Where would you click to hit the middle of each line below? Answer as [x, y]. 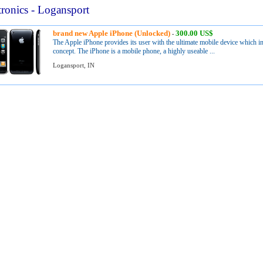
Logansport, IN [74, 65]
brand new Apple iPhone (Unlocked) [112, 33]
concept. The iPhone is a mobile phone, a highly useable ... [134, 51]
